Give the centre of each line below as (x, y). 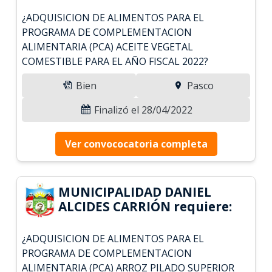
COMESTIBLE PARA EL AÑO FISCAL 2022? (115, 61)
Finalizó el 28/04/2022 (142, 110)
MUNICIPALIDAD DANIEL (135, 192)
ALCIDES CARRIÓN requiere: (145, 206)
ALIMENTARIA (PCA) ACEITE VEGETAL (108, 46)
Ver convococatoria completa (136, 144)
